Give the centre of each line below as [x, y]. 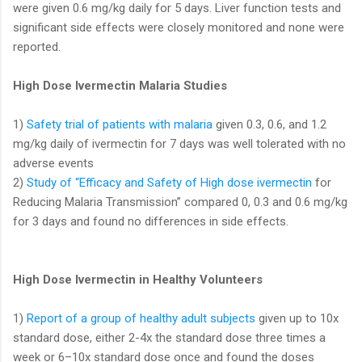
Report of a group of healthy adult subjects [141, 318]
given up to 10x [297, 318]
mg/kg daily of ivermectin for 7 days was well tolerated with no [179, 143]
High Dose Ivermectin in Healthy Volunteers [139, 279]
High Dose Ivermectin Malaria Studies [122, 85]
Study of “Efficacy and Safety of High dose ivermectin [169, 182]
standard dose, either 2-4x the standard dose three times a [169, 337]
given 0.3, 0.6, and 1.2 [269, 124]
